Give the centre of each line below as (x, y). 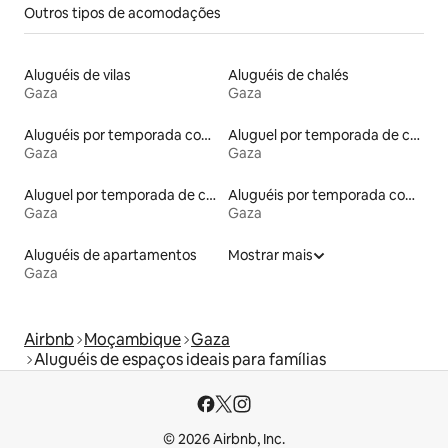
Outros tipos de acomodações (122, 12)
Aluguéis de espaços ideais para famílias (180, 359)
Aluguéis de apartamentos (110, 254)
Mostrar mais (270, 254)
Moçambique (132, 339)
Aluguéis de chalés (288, 74)
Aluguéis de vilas (77, 74)
